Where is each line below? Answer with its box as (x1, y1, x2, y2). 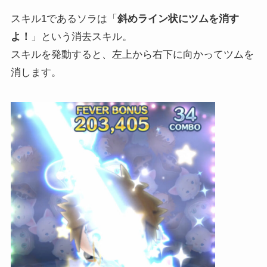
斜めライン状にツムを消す (117, 13, 239, 24)
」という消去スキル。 (30, 30, 132, 42)
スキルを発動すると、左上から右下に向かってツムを (10, 48, 254, 60)
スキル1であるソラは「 (10, 13, 117, 24)
